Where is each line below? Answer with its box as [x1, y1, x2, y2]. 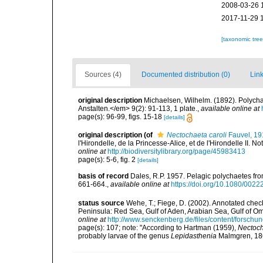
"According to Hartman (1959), [140, 223, 238, 232]
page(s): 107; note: [78, 223, 140, 232]
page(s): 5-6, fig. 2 [78, 155, 137, 164]
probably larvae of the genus [78, 231, 171, 240]
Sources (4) [85, 70, 122, 79]
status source [78, 198, 124, 207]
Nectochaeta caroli [167, 130, 227, 139]
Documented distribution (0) [141, 70, 230, 79]
